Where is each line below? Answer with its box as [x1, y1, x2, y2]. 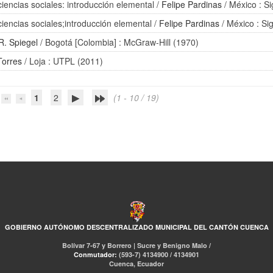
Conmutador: [74, 250, 119, 259]
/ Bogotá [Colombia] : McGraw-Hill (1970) [38, 36, 199, 48]
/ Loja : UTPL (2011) [22, 55, 104, 67]
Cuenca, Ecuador [109, 259, 164, 268]
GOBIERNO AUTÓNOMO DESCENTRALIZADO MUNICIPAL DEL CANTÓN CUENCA [4, 222, 269, 232]
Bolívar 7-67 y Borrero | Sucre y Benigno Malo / [62, 241, 211, 250]
